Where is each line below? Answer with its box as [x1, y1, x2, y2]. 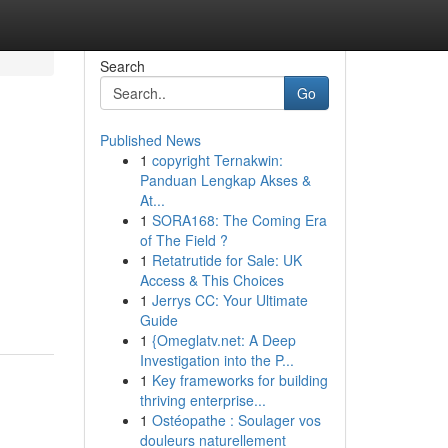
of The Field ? [139, 230, 228, 250]
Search [99, 56, 145, 76]
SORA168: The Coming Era [151, 210, 327, 230]
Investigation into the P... [139, 350, 294, 370]
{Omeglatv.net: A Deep [151, 330, 296, 350]
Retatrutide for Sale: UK [151, 250, 302, 270]
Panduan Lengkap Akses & [139, 170, 311, 190]
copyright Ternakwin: [151, 150, 283, 170]
